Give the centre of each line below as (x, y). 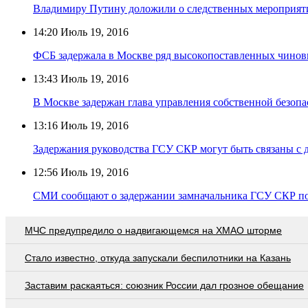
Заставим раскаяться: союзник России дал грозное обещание (164, 285)
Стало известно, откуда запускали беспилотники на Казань (158, 257)
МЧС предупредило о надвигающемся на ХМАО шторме (153, 230)
